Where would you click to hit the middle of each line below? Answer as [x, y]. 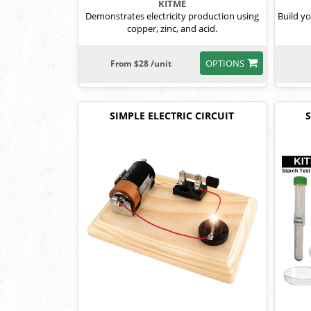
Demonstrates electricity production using [173, 16]
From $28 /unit [141, 64]
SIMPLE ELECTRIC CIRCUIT [171, 116]
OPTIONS [225, 64]
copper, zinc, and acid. [173, 29]
